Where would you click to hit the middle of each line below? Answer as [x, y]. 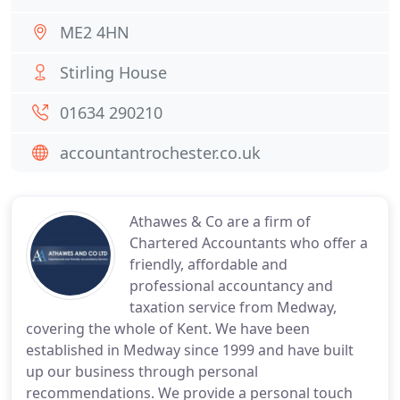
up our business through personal [142, 371]
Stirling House [113, 72]
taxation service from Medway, [233, 307]
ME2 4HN [95, 32]
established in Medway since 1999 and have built [190, 350]
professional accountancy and [231, 286]
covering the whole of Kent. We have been [168, 329]
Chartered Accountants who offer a [249, 243]
